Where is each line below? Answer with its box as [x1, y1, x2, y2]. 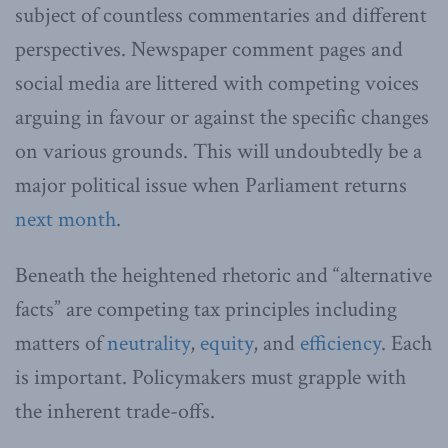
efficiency [300, 328, 381, 358]
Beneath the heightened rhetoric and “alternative [15, 260, 432, 290]
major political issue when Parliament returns [15, 170, 407, 200]
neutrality [107, 328, 190, 358]
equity [200, 328, 253, 358]
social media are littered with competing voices [15, 68, 419, 98]
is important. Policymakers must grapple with [15, 362, 406, 392]
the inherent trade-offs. [15, 396, 215, 426]
